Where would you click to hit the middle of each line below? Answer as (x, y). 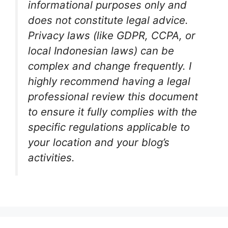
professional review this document (113, 96)
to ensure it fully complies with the (112, 112)
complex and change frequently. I (110, 66)
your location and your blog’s (99, 142)
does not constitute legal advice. (108, 20)
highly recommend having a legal (109, 81)
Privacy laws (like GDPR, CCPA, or (112, 35)
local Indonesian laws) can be (101, 51)
